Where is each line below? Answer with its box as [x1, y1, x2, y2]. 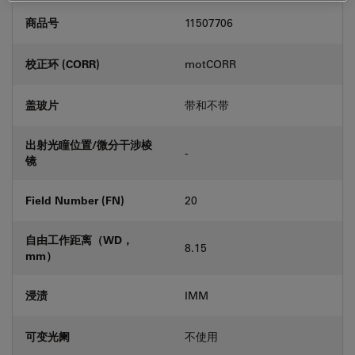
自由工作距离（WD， [25, 232, 133, 247]
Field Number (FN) [25, 193, 124, 208]
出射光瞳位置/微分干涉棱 [25, 137, 152, 152]
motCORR [185, 57, 236, 71]
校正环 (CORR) [25, 56, 100, 71]
